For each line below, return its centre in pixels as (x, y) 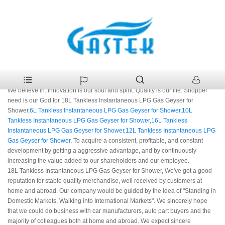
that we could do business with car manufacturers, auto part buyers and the (109, 211)
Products (46, 18)
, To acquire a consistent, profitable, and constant (137, 141)
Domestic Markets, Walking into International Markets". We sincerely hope (107, 201)
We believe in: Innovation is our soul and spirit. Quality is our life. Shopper (107, 91)
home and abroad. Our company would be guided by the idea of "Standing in (112, 191)
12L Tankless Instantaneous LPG (171, 131)
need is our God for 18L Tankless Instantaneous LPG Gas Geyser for (100, 101)
